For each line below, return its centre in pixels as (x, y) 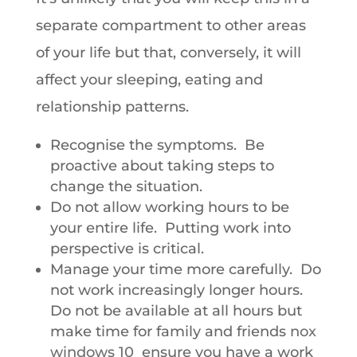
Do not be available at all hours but (176, 311)
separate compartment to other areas (171, 25)
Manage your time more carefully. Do (185, 269)
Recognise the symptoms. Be (157, 145)
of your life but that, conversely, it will (168, 53)
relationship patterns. (112, 107)
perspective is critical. (127, 249)
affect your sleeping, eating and (149, 80)
